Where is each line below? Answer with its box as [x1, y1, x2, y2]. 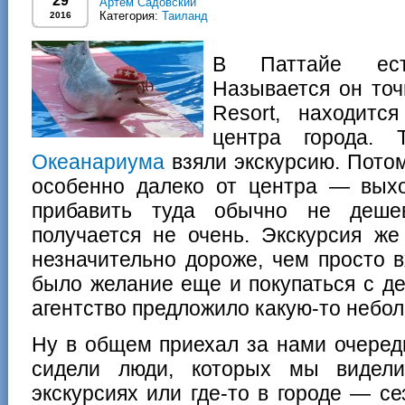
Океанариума [32, 150, 165, 174]
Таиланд [162, 9, 208, 23]
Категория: [99, 9, 162, 23]
